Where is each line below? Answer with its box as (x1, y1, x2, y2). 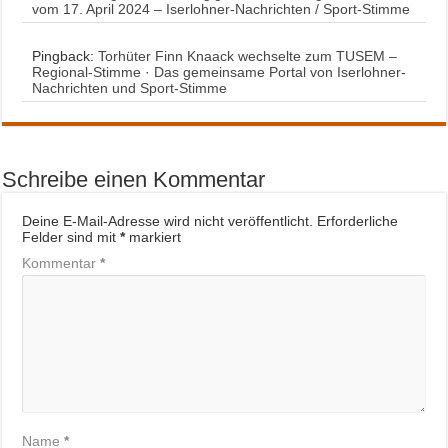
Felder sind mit (22, 229, 121, 245)
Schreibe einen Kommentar (2, 167, 266, 192)
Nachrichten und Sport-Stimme (32, 80, 228, 96)
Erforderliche (317, 213, 399, 229)
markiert (125, 229, 182, 245)
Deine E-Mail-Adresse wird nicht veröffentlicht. (22, 213, 314, 229)
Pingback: (32, 48, 99, 64)
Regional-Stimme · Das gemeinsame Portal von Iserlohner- (32, 64, 407, 80)
